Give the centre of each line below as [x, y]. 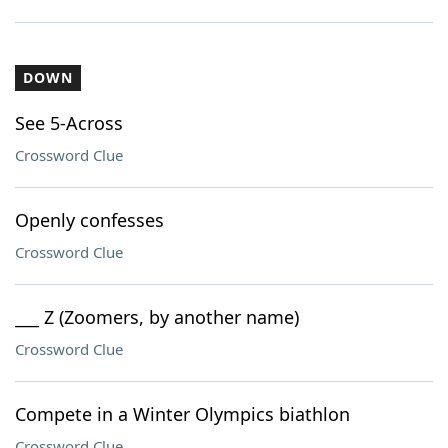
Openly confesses [89, 220]
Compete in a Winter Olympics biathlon [182, 414]
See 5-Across [69, 123]
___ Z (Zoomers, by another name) [157, 317]
